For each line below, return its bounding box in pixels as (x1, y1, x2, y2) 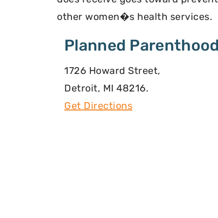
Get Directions (64, 100, 132, 112)
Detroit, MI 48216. (64, 82, 148, 94)
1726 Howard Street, (64, 65, 161, 77)
